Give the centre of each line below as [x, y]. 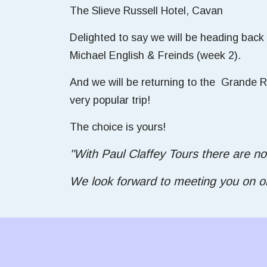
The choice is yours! [118, 127]
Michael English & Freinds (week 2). [155, 55]
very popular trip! [110, 100]
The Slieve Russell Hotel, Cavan [146, 11]
